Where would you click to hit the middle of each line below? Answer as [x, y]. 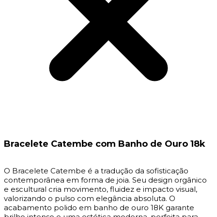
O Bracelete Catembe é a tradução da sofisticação [96, 170]
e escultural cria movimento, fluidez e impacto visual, [101, 189]
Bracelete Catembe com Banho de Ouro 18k [105, 144]
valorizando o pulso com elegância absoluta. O [90, 198]
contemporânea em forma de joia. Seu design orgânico [105, 180]
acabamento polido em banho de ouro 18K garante [99, 207]
